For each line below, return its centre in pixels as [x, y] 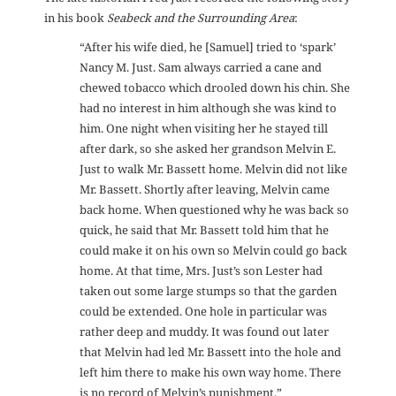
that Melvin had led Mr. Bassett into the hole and [210, 352]
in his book [76, 18]
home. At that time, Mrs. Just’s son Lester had [201, 271]
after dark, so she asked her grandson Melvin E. [208, 149]
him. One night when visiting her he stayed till [204, 129]
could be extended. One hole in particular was [203, 312]
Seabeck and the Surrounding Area [201, 18]
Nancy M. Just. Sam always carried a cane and [201, 68]
